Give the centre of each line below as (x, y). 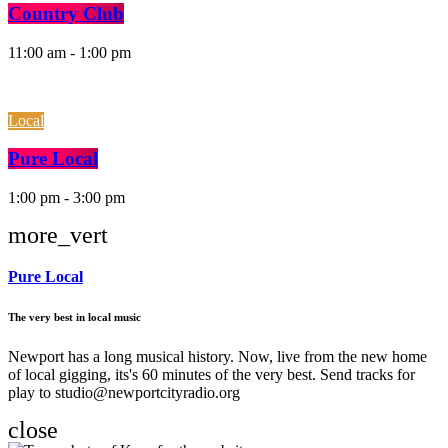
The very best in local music (74, 317)
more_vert (58, 235)
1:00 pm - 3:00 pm (66, 198)
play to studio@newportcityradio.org (124, 393)
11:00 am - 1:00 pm (69, 52)
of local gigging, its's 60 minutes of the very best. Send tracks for (211, 375)
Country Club (66, 13)
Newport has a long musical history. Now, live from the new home (217, 357)
